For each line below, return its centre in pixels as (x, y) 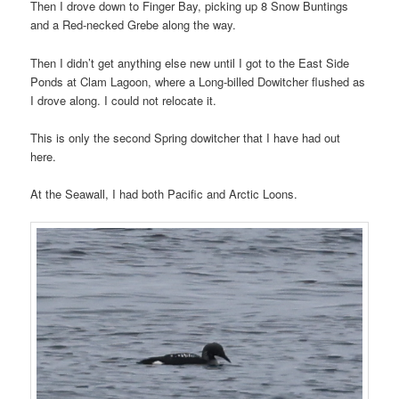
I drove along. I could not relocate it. (124, 100)
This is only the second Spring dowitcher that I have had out (186, 137)
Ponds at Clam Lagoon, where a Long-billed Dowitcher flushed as (198, 81)
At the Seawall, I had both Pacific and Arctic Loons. (164, 193)
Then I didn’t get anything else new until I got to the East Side (190, 62)
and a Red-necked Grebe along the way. (134, 25)
